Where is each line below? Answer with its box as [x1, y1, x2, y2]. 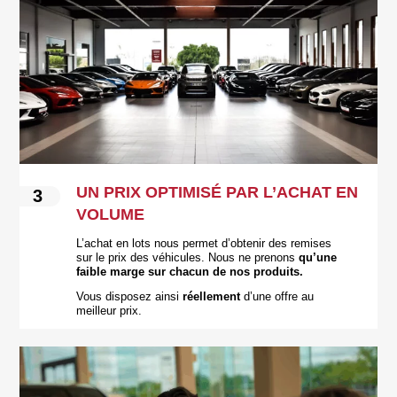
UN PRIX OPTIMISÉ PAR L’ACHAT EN [76, 183, 359, 201]
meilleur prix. [76, 304, 143, 317]
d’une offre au [240, 290, 315, 303]
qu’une [299, 251, 338, 264]
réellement [183, 290, 241, 303]
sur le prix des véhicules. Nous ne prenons [76, 251, 300, 264]
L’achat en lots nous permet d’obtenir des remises [76, 237, 332, 250]
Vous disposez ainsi [76, 290, 183, 303]
